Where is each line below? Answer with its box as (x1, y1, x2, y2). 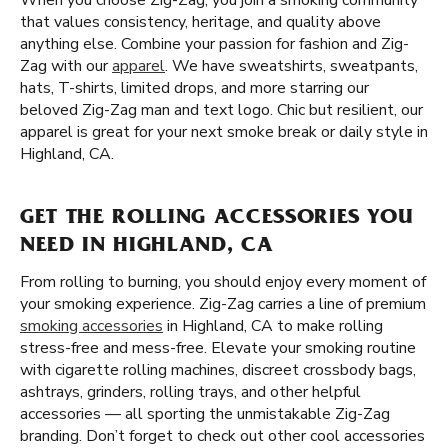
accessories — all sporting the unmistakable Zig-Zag (20, 403, 390, 425)
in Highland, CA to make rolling (163, 315, 383, 337)
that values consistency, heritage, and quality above (20, 11, 381, 33)
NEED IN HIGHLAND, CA (20, 236, 274, 258)
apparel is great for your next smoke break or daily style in (20, 121, 428, 143)
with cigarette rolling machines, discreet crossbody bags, (20, 359, 416, 381)
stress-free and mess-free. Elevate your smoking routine (20, 337, 416, 359)
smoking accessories (20, 315, 163, 337)
